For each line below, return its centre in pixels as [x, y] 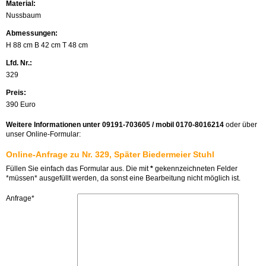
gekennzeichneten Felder [195, 168]
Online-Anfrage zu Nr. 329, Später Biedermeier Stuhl [110, 154]
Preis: [16, 92]
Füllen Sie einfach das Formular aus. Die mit [78, 168]
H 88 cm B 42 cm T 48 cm [47, 45]
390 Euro [21, 104]
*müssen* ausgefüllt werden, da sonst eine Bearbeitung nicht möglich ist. [123, 178]
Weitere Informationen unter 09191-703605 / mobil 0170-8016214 [115, 124]
